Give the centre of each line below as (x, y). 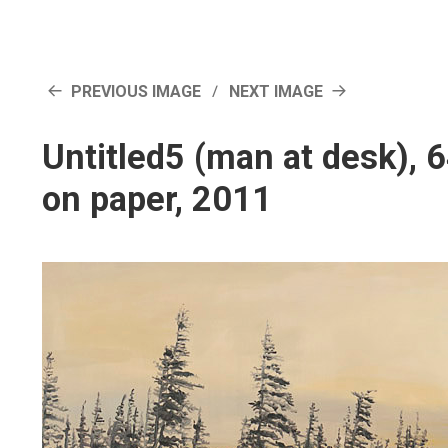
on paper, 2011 (157, 199)
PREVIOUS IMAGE (135, 92)
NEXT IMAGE (276, 92)
